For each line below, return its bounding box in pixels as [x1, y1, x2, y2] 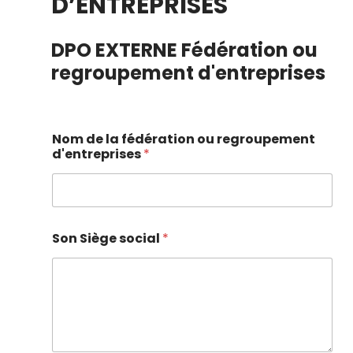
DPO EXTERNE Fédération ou [51, 36, 318, 63]
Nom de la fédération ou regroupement [52, 129, 315, 148]
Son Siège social [52, 229, 162, 247]
